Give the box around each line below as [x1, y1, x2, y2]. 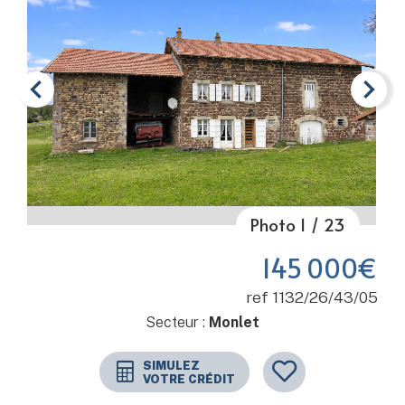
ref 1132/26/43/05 [246, 287, 378, 306]
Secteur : [146, 314, 209, 331]
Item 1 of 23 [26, 224, 104, 241]
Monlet [209, 314, 259, 331]
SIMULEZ [143, 358, 200, 372]
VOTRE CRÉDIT [143, 372, 235, 386]
